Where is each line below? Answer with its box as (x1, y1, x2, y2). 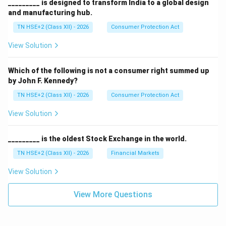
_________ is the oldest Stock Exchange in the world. (8, 135, 187, 143)
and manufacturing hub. (8, 9, 92, 17)
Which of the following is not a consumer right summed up (8, 67, 209, 75)
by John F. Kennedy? (8, 77, 78, 85)
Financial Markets (111, 150, 159, 156)
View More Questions (74, 190, 152, 199)
